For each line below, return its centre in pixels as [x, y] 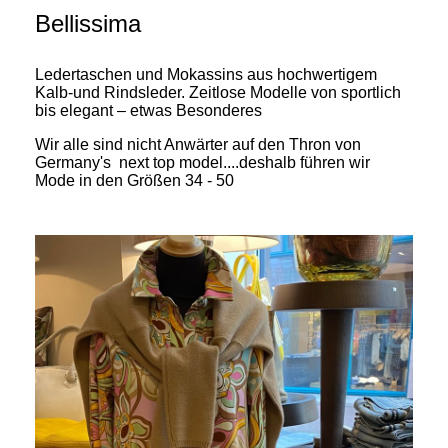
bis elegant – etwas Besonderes [148, 110]
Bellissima [217, 23]
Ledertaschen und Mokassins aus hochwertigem [206, 74]
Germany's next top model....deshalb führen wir [202, 162]
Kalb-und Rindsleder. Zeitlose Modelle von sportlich [218, 92]
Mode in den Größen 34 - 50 [134, 180]
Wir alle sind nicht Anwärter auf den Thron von [198, 144]
